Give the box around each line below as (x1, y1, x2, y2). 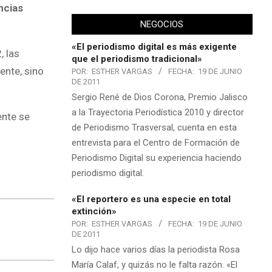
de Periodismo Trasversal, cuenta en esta (71, 121, 237, 133)
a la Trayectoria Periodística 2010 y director (71, 106, 244, 118)
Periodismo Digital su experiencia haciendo (71, 152, 242, 163)
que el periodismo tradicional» (71, 53, 202, 64)
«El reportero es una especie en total (71, 193, 231, 205)
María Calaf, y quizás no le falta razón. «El (71, 259, 237, 270)
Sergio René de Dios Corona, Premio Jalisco (71, 91, 248, 103)
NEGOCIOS (140, 18, 184, 30)
